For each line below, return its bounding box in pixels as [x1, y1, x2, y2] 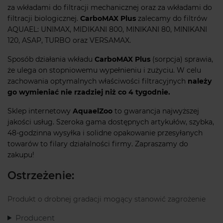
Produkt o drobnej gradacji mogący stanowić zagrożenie [7, 194, 206, 204]
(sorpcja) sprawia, [150, 55, 213, 64]
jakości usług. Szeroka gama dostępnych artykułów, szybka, [7, 117, 214, 127]
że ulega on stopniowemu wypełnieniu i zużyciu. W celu [7, 66, 201, 75]
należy [188, 77, 212, 86]
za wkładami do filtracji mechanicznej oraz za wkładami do [7, 3, 212, 12]
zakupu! [7, 150, 34, 160]
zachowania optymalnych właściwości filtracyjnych [7, 77, 188, 86]
